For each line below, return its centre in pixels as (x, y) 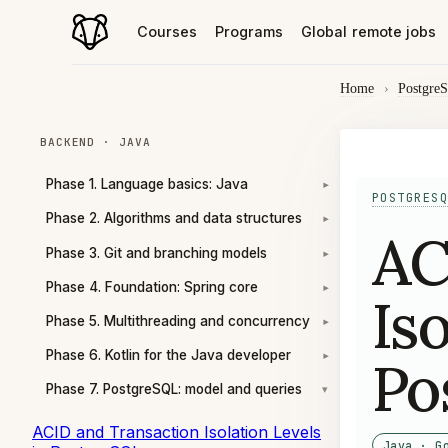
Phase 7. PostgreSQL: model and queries (174, 389)
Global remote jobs (369, 31)
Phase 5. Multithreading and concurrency (178, 320)
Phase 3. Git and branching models (156, 252)
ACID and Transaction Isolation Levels (176, 431)
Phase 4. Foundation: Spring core (152, 286)
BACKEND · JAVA (95, 142)
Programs (249, 31)
